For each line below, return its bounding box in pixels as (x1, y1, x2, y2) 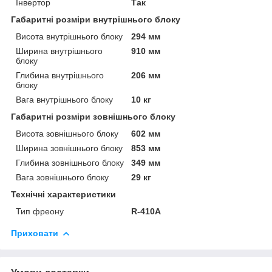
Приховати (11, 228, 58, 238)
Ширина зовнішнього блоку (16, 143, 123, 153)
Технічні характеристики (11, 189, 116, 199)
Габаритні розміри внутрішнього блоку (11, 14, 180, 24)
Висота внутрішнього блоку (16, 31, 123, 41)
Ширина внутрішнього (16, 46, 103, 56)
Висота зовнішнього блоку (16, 128, 118, 138)
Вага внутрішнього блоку (16, 94, 113, 104)
